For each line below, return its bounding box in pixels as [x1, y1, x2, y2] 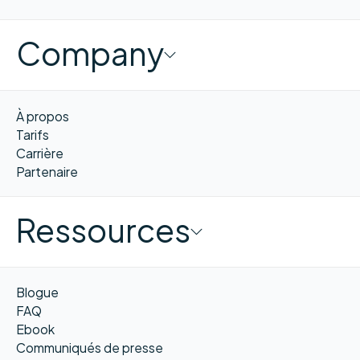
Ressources [15, 210, 190, 251]
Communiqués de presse [15, 340, 163, 356]
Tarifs [15, 126, 49, 142]
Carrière [15, 145, 63, 161]
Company [15, 33, 164, 74]
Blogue [15, 284, 59, 301]
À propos [15, 108, 69, 124]
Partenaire [15, 163, 78, 179]
